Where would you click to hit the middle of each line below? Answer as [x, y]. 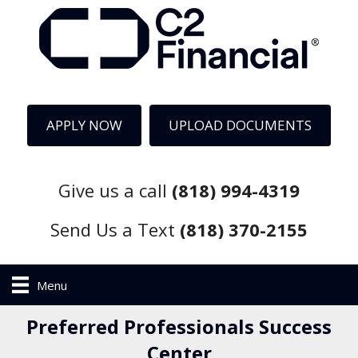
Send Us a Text [115, 229]
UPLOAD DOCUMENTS [240, 125]
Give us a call [115, 191]
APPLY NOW [84, 125]
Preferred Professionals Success [179, 327]
